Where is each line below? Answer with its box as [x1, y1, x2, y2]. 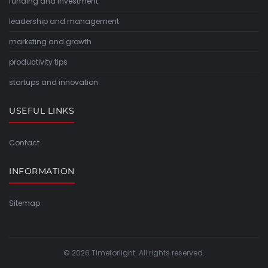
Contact [9, 138, 39, 148]
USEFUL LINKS [9, 105, 74, 117]
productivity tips [9, 57, 68, 68]
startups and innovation [9, 77, 98, 88]
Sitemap [9, 198, 40, 209]
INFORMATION [9, 166, 75, 177]
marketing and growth [9, 36, 92, 47]
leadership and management [9, 16, 119, 27]
